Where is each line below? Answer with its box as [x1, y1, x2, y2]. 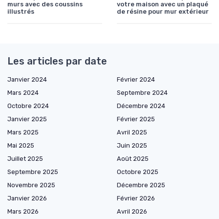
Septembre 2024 [117, 89, 168, 97]
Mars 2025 [7, 129, 39, 136]
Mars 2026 [7, 208, 39, 216]
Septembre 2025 [7, 168, 58, 176]
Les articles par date [7, 55, 107, 67]
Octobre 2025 [117, 168, 158, 176]
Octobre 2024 [7, 102, 49, 110]
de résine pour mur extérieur [117, 8, 209, 16]
